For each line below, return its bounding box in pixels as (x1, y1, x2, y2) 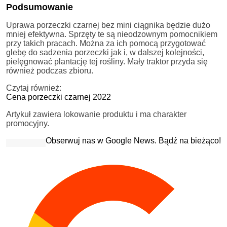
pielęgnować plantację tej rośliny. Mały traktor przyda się (6, 57, 208, 66)
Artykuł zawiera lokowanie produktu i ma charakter (6, 109, 186, 119)
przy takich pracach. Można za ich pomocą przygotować (6, 39, 206, 48)
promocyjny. (6, 119, 49, 128)
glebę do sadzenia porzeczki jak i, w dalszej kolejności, (6, 48, 204, 57)
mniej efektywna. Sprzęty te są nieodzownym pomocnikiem (6, 29, 217, 39)
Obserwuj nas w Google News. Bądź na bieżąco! (46, 136, 221, 145)
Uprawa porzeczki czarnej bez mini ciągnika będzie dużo (6, 20, 210, 29)
